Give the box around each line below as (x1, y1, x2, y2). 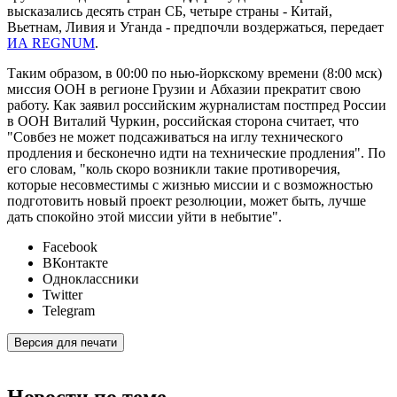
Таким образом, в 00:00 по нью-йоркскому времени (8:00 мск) (7, 66, 382, 82)
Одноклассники (43, 271, 139, 287)
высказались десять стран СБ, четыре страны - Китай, (7, 4, 332, 19)
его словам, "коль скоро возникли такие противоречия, (7, 161, 340, 177)
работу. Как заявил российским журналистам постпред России (7, 97, 386, 113)
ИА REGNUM (7, 35, 95, 51)
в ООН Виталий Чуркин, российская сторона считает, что (7, 113, 359, 129)
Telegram (43, 303, 95, 319)
